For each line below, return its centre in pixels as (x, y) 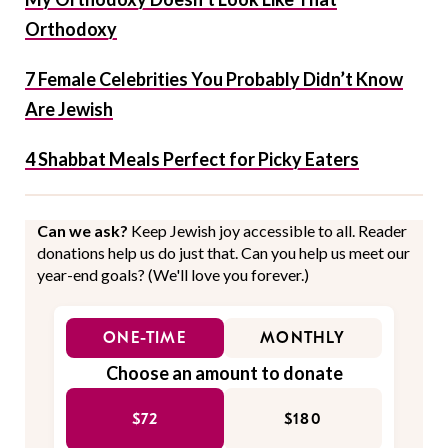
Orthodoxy (71, 29)
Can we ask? (84, 231)
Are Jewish (69, 109)
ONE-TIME (145, 338)
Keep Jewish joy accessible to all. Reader (269, 231)
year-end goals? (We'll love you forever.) (173, 275)
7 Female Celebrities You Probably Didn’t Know (214, 79)
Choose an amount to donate (224, 373)
